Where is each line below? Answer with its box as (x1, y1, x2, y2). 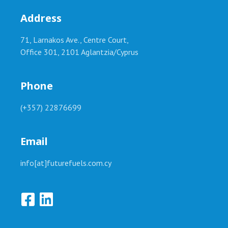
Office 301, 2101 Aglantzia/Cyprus (20, 47, 138, 57)
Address (20, 11, 62, 25)
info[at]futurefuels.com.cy (20, 158, 113, 168)
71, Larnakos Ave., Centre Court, (20, 35, 129, 45)
